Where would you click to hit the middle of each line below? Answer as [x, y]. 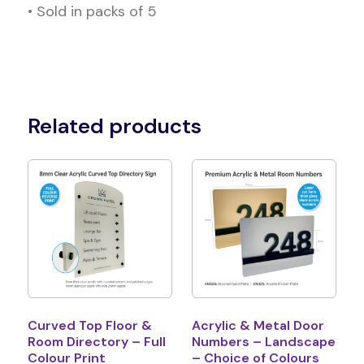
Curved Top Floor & [89, 325]
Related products [114, 126]
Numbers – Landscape [264, 341]
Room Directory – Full [96, 341]
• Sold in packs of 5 [92, 12]
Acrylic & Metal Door [258, 325]
